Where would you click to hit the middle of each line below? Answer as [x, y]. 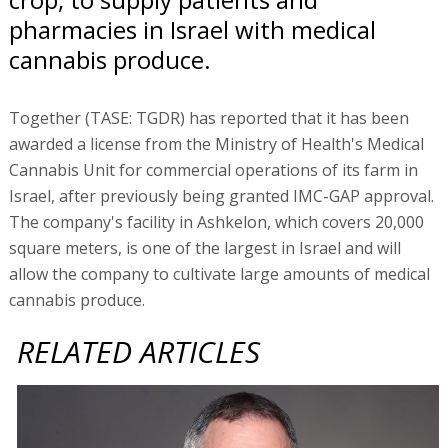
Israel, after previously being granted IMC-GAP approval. [221, 195]
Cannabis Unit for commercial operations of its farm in [213, 169]
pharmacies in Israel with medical [192, 29]
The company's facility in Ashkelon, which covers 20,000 [216, 221]
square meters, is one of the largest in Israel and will [204, 247]
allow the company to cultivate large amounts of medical [219, 273]
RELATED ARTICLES [139, 351]
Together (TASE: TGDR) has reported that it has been [208, 117]
